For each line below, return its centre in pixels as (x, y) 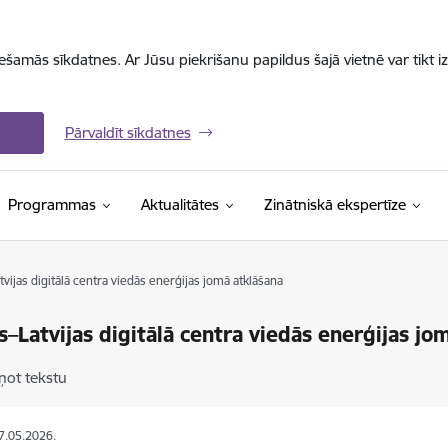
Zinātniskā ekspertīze (334, 204)
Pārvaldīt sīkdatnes (127, 132)
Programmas (51, 204)
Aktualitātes (179, 204)
